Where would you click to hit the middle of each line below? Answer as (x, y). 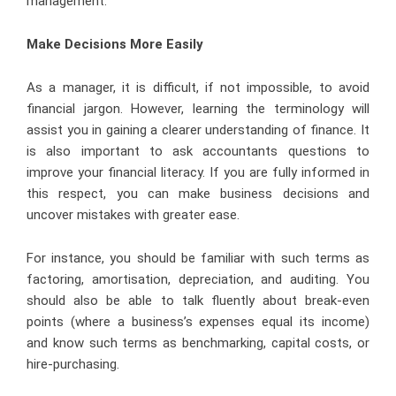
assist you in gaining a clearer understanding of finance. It (198, 129)
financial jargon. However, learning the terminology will (198, 108)
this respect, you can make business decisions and (198, 193)
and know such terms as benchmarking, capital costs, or (198, 343)
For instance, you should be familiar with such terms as (198, 258)
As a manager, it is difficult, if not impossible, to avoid (198, 87)
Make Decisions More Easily (115, 44)
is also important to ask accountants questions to (198, 151)
